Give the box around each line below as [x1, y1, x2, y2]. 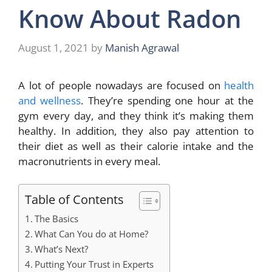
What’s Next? [35, 243, 89, 256]
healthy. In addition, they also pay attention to [18, 123, 254, 138]
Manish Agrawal [105, 40, 179, 55]
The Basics [35, 212, 79, 225]
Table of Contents [25, 191, 124, 208]
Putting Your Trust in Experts [35, 258, 154, 271]
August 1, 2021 [18, 40, 89, 55]
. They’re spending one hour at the [81, 93, 254, 107]
